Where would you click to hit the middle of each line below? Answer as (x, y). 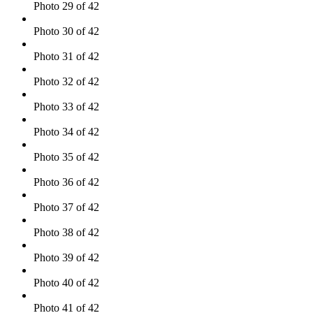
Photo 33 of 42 (66, 106)
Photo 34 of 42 (66, 131)
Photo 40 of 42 (66, 282)
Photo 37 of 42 (66, 207)
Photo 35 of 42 (66, 156)
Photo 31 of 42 (66, 56)
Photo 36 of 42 (66, 182)
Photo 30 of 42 (66, 31)
